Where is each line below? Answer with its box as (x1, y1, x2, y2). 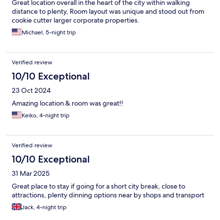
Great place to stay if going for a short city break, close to (12, 182, 185, 191)
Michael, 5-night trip (22, 28, 76, 37)
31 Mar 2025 (12, 169, 50, 178)
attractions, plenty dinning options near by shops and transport (12, 191, 204, 200)
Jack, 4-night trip (22, 203, 67, 212)
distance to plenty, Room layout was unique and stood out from (12, 7, 204, 16)
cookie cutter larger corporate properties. (12, 16, 139, 25)
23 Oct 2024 (12, 86, 51, 95)
